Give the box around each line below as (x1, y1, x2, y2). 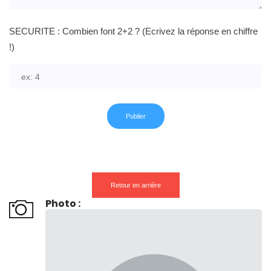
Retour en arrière (110, 181, 161, 189)
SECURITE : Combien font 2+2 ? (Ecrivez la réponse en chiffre (9, 26, 258, 37)
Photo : (45, 197, 80, 211)
